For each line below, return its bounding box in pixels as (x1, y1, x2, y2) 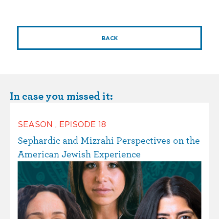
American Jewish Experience (18, 150, 141, 160)
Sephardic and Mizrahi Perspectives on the (18, 136, 200, 146)
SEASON (18, 121, 55, 129)
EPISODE (59, 121, 98, 129)
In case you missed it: (10, 91, 113, 102)
